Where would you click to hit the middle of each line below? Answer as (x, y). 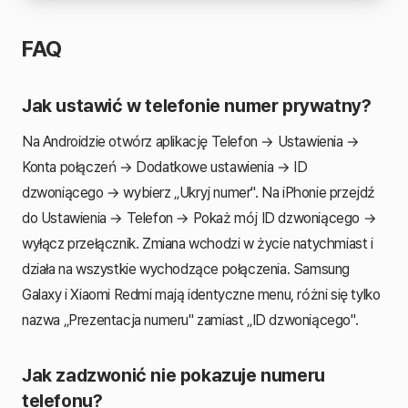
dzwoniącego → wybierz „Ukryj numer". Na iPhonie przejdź (199, 192)
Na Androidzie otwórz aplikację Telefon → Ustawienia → (191, 141)
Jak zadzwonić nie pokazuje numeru (173, 375)
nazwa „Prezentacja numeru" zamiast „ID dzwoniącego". (190, 320)
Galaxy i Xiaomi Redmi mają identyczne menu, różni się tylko (201, 294)
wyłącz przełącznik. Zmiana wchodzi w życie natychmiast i (198, 243)
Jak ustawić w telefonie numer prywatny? (197, 105)
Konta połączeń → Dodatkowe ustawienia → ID (165, 167)
